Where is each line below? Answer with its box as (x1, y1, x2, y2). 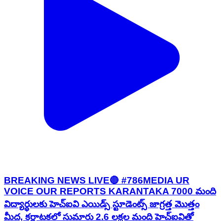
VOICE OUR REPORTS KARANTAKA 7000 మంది (4, 186, 216, 197)
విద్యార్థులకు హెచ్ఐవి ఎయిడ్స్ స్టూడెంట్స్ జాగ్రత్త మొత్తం (4, 199, 199, 210)
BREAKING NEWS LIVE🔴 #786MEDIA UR (4, 175, 189, 186)
